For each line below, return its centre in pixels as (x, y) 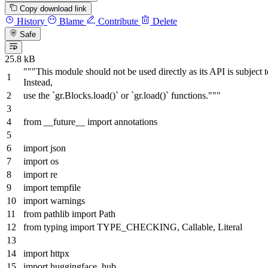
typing (56, 227)
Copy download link (54, 9)
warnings (66, 200)
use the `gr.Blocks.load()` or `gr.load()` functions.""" (122, 95)
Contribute (117, 22)
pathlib (57, 214)
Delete (164, 22)
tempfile (64, 187)
